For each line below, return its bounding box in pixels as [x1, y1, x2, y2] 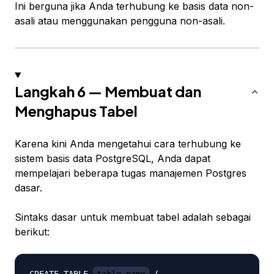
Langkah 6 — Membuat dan [15, 82, 201, 101]
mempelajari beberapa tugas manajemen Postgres [15, 167, 246, 180]
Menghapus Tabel [15, 102, 138, 120]
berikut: [15, 226, 50, 239]
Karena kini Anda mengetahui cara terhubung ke [15, 138, 241, 150]
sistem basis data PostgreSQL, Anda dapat [15, 152, 210, 165]
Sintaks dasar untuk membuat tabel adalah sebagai [15, 211, 251, 224]
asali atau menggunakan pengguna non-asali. [15, 15, 225, 28]
